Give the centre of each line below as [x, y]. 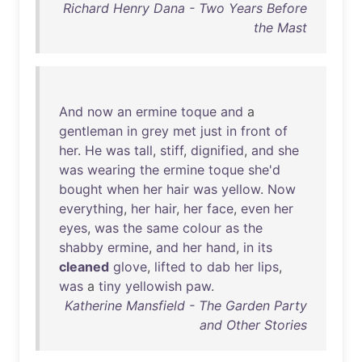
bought [81, 189]
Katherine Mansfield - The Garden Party [186, 305]
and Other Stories [253, 325]
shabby [81, 247]
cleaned [84, 267]
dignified [217, 150]
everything [91, 208]
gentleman [91, 131]
